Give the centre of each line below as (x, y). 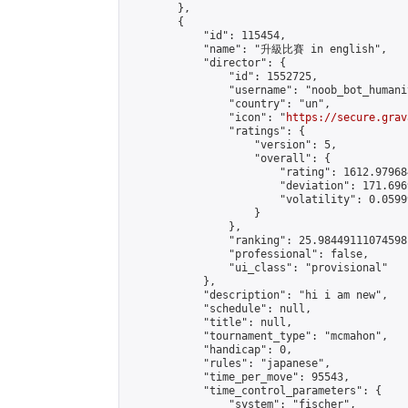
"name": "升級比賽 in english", (257, 49)
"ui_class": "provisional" (257, 268)
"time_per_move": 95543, (238, 377)
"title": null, (209, 322)
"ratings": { (216, 131)
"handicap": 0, (209, 350)
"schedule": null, (219, 309)
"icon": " (206, 117)
